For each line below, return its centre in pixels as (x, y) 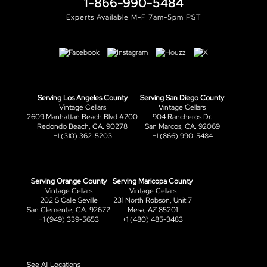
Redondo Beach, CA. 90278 (82, 127)
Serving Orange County (69, 181)
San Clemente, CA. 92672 (69, 210)
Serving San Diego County (182, 98)
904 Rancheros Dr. (182, 117)
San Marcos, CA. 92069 (182, 127)
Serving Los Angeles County (82, 98)
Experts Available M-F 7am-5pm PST (133, 18)
